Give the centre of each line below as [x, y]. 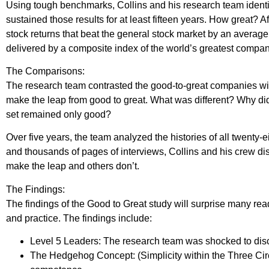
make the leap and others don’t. [73, 166]
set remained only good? [59, 114]
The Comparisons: [46, 71]
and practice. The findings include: [79, 218]
